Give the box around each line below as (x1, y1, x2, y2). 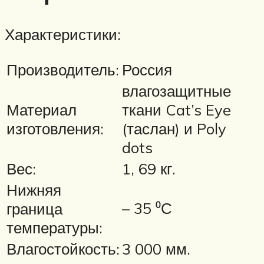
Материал (6, 100, 77, 120)
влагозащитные (122, 81, 231, 101)
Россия (122, 60, 172, 80)
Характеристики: (5, 24, 121, 44)
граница (6, 199, 62, 219)
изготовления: (6, 119, 104, 138)
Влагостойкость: (6, 239, 120, 259)
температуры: (6, 218, 103, 237)
